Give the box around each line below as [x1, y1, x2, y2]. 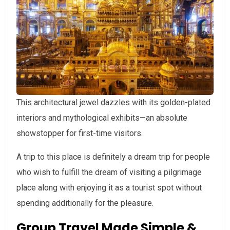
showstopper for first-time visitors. [16, 128, 143, 139]
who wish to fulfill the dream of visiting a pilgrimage [16, 167, 202, 178]
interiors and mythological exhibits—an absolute [16, 113, 187, 123]
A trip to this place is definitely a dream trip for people [16, 152, 210, 162]
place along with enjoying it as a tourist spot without [16, 183, 202, 193]
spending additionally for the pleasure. [16, 198, 154, 208]
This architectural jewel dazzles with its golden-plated [16, 98, 210, 108]
